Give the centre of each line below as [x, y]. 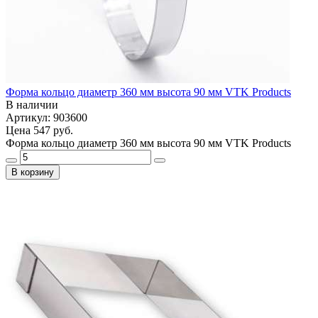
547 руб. [53, 130]
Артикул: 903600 [46, 117]
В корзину [33, 172]
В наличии [32, 104]
